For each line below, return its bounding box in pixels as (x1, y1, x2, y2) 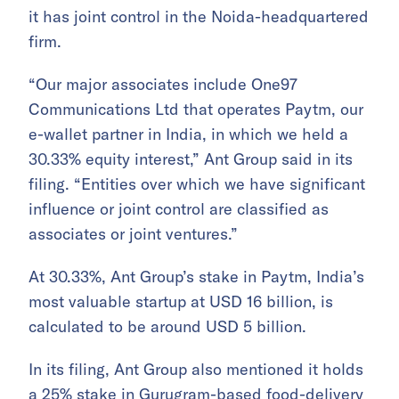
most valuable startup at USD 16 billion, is (28, 291, 333, 312)
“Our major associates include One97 (28, 74, 297, 94)
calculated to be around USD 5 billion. (28, 316, 306, 337)
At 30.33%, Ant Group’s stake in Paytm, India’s (28, 266, 364, 287)
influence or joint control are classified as (28, 199, 329, 219)
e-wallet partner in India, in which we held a (28, 124, 348, 144)
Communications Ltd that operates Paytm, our (28, 99, 363, 119)
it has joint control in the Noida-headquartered (28, 6, 369, 27)
